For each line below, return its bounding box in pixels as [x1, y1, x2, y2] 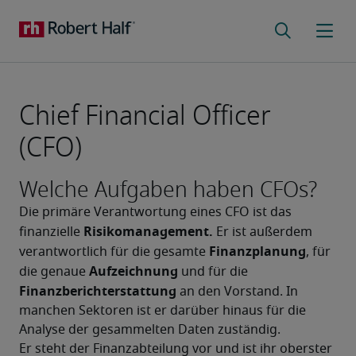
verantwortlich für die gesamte [19, 246, 209, 258]
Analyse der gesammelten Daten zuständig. [19, 323, 281, 336]
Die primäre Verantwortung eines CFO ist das [19, 206, 292, 219]
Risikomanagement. [83, 222, 213, 240]
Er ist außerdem [213, 226, 312, 238]
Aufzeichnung [89, 262, 178, 280]
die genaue [19, 265, 89, 278]
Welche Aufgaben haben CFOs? [19, 173, 317, 206]
